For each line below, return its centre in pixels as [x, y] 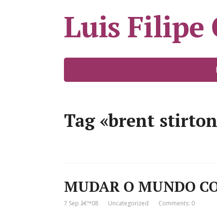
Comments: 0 [177, 203]
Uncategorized [128, 203]
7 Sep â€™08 [81, 203]
